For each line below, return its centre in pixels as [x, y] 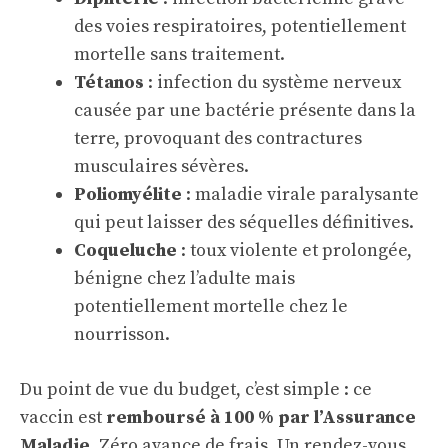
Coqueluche [125, 250]
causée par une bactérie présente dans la [245, 110]
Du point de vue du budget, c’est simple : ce [196, 389]
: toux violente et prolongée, [294, 250]
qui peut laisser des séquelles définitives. [244, 222]
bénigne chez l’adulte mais [184, 278]
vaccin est [63, 417]
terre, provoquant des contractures [218, 138]
